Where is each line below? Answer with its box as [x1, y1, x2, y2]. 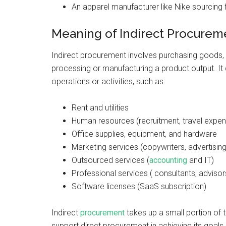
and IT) [187, 155, 214, 165]
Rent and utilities [72, 103, 129, 112]
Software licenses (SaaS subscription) [72, 182, 206, 191]
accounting [149, 155, 187, 165]
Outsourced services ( [72, 155, 149, 165]
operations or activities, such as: [51, 77, 165, 86]
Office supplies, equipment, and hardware [72, 129, 219, 139]
